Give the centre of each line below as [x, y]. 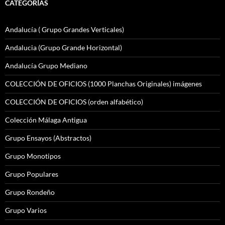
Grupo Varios [26, 210]
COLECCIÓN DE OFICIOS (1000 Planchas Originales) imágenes [103, 84]
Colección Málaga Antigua [46, 120]
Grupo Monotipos [33, 156]
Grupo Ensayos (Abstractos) [48, 138]
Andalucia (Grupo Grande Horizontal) [64, 48]
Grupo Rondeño [30, 192]
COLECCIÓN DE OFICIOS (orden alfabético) [74, 102]
